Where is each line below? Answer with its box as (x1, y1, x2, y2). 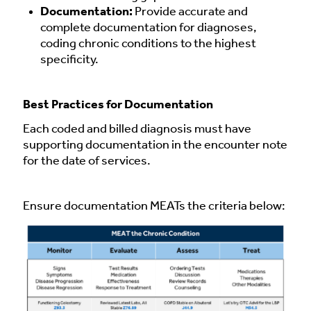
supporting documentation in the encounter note (23, 138, 287, 152)
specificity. (40, 53, 99, 67)
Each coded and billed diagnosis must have (23, 122, 251, 136)
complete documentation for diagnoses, (40, 22, 257, 35)
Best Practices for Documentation (23, 99, 213, 112)
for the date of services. (23, 154, 151, 168)
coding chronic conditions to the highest (40, 37, 256, 51)
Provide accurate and (133, 6, 248, 19)
